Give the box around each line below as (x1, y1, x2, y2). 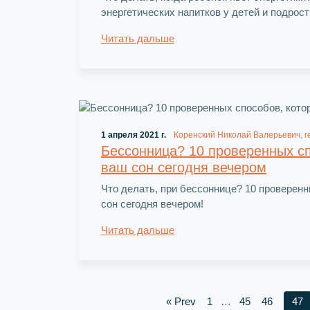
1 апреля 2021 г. (101, 129, 166, 140)
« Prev (165, 295, 196, 307)
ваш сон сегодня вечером (101, 159, 266, 175)
